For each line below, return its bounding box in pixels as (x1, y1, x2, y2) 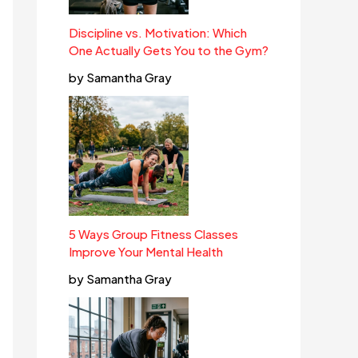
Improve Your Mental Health (69, 244, 223, 260)
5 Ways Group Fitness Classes (69, 226, 238, 242)
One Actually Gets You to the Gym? (69, 42, 268, 58)
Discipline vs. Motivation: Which (69, 25, 247, 41)
